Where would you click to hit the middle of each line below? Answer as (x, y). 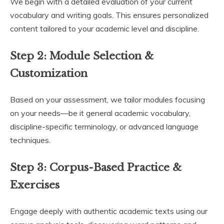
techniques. (30, 140)
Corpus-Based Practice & (115, 167)
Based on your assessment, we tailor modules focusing (107, 99)
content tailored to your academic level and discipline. (104, 29)
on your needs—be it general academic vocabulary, (100, 113)
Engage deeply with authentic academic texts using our (109, 211)
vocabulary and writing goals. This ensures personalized (109, 15)
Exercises (35, 185)
